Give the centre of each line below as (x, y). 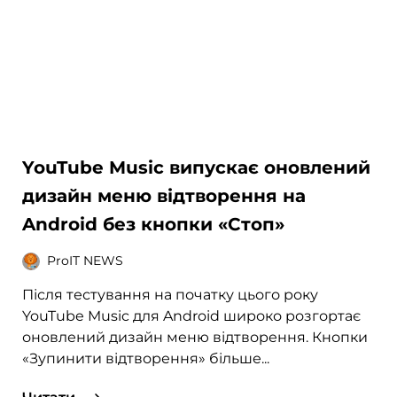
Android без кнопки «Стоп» (154, 224)
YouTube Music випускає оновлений (197, 167)
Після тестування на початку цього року (171, 294)
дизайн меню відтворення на (164, 195)
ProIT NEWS (86, 261)
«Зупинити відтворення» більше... (146, 358)
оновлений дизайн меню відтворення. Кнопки (195, 337)
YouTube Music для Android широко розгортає (192, 315)
